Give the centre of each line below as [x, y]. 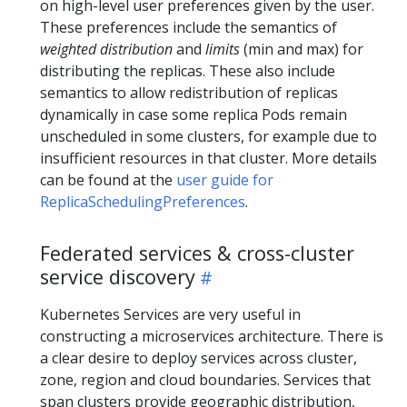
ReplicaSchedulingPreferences [143, 202]
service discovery [118, 277]
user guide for [225, 180]
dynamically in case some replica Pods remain [194, 114]
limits [223, 49]
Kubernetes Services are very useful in [170, 314]
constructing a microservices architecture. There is [212, 336]
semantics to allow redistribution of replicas [189, 93]
